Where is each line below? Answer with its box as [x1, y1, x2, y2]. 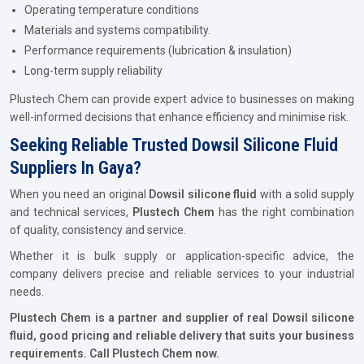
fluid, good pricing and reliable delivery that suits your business [10, 329, 354, 342]
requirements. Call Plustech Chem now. [10, 347, 219, 360]
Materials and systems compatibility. [24, 24, 210, 37]
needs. [10, 285, 44, 298]
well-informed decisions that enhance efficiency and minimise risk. [10, 110, 349, 123]
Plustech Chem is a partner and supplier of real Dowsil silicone [10, 311, 354, 324]
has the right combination [219, 206, 354, 219]
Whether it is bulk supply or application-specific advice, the [10, 249, 354, 262]
